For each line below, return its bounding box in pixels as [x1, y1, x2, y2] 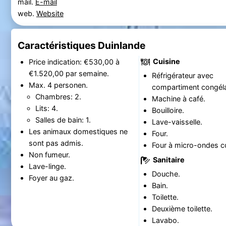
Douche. [151, 169, 180, 179]
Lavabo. [151, 216, 179, 225]
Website [36, 9, 64, 18]
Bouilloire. [151, 106, 184, 115]
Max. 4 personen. [28, 80, 88, 89]
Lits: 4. [35, 103, 58, 112]
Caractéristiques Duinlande [17, 39, 145, 52]
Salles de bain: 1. [35, 115, 91, 124]
